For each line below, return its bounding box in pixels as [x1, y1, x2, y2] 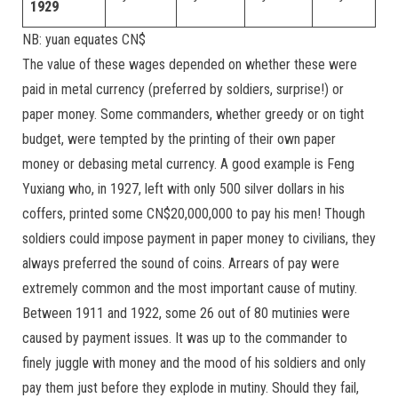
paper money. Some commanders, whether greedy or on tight [22, 106, 364, 123]
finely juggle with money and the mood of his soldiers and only [22, 354, 366, 372]
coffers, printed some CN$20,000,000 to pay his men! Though [22, 205, 365, 223]
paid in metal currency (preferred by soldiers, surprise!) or [22, 81, 344, 99]
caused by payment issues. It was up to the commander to [22, 330, 347, 347]
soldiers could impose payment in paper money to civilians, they [22, 230, 376, 248]
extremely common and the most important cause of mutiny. [22, 280, 357, 298]
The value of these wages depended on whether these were [22, 56, 357, 74]
